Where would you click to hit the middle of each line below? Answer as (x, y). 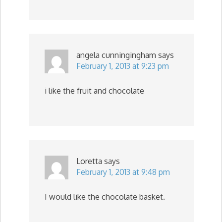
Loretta (89, 161)
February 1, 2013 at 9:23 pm (123, 66)
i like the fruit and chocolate (94, 91)
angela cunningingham (116, 55)
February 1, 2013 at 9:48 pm (123, 172)
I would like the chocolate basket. (105, 197)
